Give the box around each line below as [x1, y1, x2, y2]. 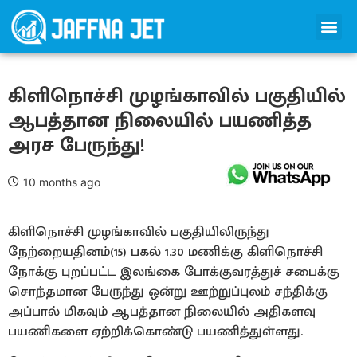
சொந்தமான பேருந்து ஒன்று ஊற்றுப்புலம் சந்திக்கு [8, 280, 328, 303]
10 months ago [23, 175, 100, 189]
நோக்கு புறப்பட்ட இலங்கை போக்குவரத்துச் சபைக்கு [8, 260, 339, 283]
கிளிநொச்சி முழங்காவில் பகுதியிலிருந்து [8, 220, 269, 243]
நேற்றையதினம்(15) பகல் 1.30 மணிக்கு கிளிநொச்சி [8, 240, 323, 263]
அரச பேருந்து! [8, 128, 145, 162]
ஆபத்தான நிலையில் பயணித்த [8, 104, 312, 137]
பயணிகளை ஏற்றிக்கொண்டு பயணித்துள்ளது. [8, 320, 303, 343]
